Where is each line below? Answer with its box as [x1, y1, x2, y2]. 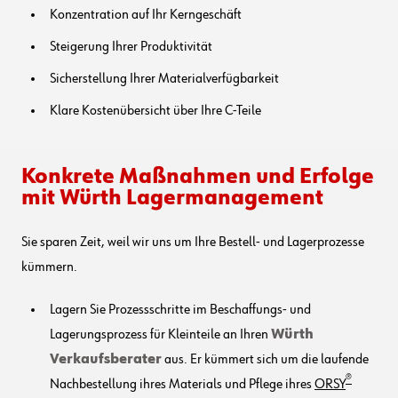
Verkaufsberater [50, 352, 162, 367]
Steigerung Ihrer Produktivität [50, 39, 212, 54]
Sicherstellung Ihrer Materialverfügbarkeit [50, 71, 279, 86]
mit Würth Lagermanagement [21, 187, 323, 209]
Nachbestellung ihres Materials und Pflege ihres [50, 377, 314, 392]
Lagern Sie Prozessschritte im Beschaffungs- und [50, 302, 311, 317]
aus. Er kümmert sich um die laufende [162, 352, 369, 367]
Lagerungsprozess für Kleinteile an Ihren [50, 327, 271, 342]
